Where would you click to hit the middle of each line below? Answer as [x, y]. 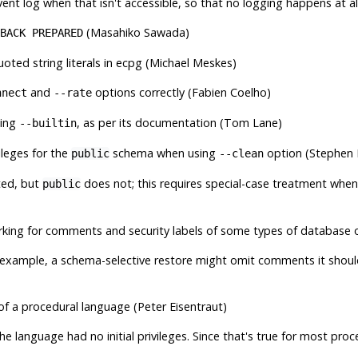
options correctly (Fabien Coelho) [181, 92]
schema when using [164, 153]
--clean [241, 153]
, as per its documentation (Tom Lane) [179, 122]
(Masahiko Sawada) [136, 32]
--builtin [48, 123]
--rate [72, 92]
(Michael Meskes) [189, 62]
